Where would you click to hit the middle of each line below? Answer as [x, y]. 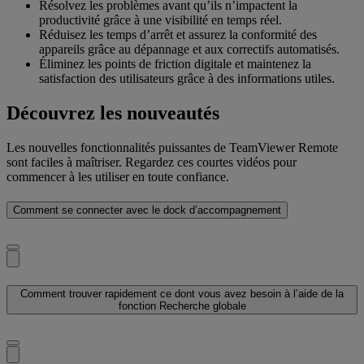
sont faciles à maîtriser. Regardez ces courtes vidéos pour [152, 162]
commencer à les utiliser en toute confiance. [118, 176]
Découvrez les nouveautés [113, 113]
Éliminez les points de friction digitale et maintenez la [175, 63]
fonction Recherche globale [182, 305]
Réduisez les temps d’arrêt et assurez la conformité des [178, 34]
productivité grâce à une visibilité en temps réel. [160, 19]
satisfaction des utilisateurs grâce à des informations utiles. [187, 78]
